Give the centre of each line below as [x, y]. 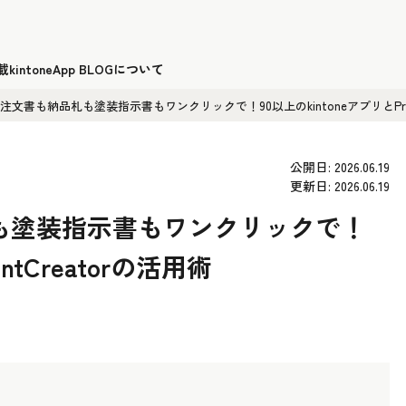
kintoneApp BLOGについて [87, 69]
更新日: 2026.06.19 [340, 186]
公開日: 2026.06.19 [340, 167]
